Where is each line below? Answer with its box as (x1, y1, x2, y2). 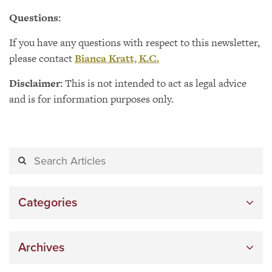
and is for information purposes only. (9, 92, 174, 106)
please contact (9, 51, 75, 66)
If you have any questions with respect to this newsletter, (9, 35, 260, 50)
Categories (18, 195, 77, 210)
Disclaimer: (9, 76, 63, 90)
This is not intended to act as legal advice (63, 76, 246, 90)
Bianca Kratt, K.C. (75, 51, 159, 66)
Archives (18, 240, 64, 255)
